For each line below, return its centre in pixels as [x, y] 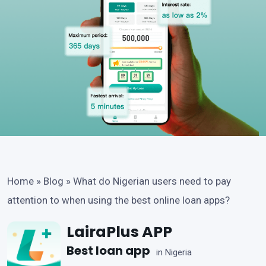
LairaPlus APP [119, 232]
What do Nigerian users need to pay [152, 181]
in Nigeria [174, 253]
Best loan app [108, 250]
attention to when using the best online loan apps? [118, 200]
